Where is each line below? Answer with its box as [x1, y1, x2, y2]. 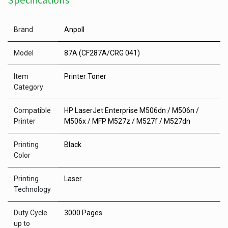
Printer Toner [64, 72, 106, 80]
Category [14, 83, 43, 91]
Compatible [14, 106, 51, 115]
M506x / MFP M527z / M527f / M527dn [64, 117, 190, 125]
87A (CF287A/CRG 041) [64, 49, 140, 57]
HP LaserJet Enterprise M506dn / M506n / [64, 106, 199, 115]
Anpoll [64, 25, 84, 34]
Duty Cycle [14, 209, 47, 217]
